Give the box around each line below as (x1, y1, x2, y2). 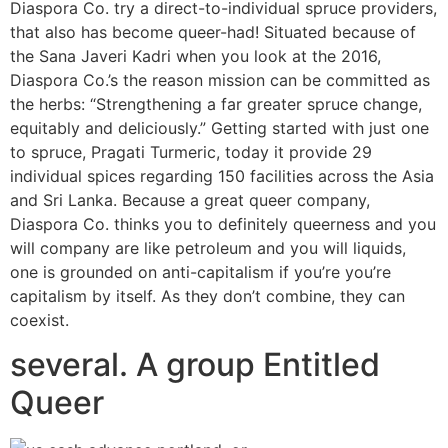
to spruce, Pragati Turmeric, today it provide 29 (10, 142, 372, 162)
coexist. (10, 310, 69, 330)
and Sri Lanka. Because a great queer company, (10, 190, 370, 210)
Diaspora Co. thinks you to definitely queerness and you (10, 214, 436, 234)
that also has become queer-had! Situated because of (10, 22, 416, 42)
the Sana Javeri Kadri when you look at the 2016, (10, 46, 381, 66)
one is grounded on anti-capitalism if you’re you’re (10, 262, 391, 282)
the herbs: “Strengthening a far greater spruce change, (10, 94, 422, 114)
